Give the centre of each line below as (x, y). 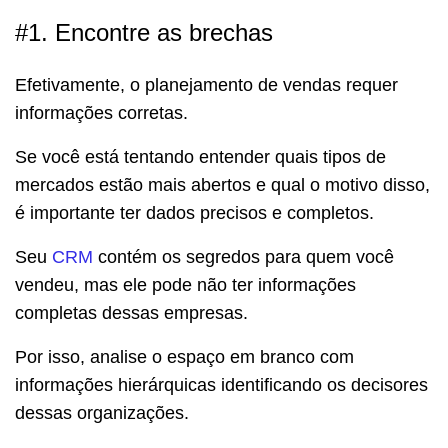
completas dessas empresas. (131, 313)
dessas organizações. (102, 413)
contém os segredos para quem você (243, 257)
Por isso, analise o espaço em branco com (184, 357)
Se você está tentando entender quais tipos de (200, 157)
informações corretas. (101, 113)
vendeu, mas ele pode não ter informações (185, 285)
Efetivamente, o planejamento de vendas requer (206, 85)
